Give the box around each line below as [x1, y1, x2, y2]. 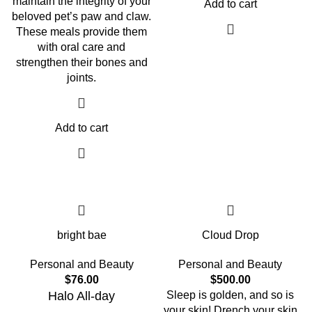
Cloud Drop [201, 229, 259, 241]
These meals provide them [16, 26, 147, 38]
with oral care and [38, 41, 125, 53]
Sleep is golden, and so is [166, 289, 295, 301]
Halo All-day [48, 289, 115, 303]
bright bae [56, 229, 107, 241]
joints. [67, 72, 96, 84]
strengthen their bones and [15, 56, 148, 68]
